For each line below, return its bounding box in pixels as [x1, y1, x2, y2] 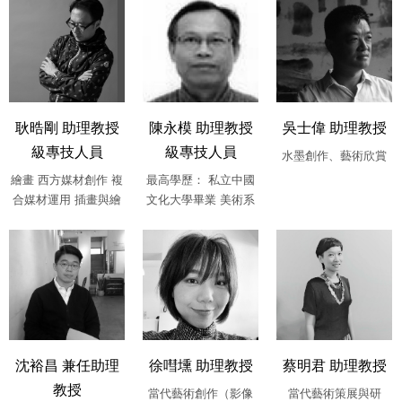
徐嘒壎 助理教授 [148, 354, 253, 375]
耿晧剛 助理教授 [14, 117, 119, 137]
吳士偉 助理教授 [282, 117, 387, 137]
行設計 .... [40, 229, 93, 247]
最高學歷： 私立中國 [146, 170, 255, 188]
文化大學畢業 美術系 [146, 189, 255, 207]
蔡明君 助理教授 [282, 354, 387, 375]
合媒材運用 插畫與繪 [13, 189, 121, 207]
